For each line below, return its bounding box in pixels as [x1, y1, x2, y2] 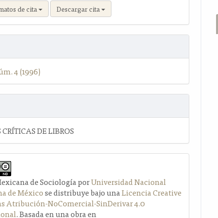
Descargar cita [56, 3, 102, 14]
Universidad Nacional [91, 175, 166, 188]
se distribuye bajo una [43, 185, 122, 199]
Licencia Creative [122, 185, 182, 199]
